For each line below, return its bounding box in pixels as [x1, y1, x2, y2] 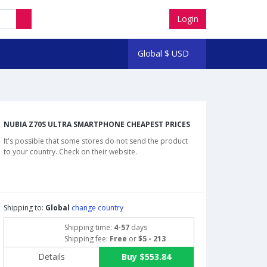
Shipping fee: [64, 234, 110, 244]
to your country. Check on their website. [4, 147, 137, 157]
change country [72, 203, 123, 213]
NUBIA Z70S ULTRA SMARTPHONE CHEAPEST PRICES [4, 119, 190, 130]
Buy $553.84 [121, 251, 171, 263]
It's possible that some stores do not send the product [4, 136, 188, 147]
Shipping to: [4, 203, 45, 213]
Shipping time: [64, 222, 114, 233]
